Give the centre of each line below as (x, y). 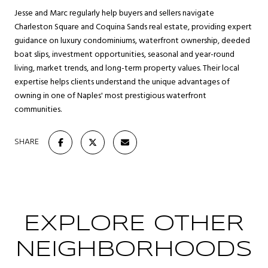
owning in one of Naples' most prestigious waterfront (110, 96)
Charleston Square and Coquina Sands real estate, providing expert (133, 27)
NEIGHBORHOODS (134, 250)
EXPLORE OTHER (134, 224)
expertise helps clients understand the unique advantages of (122, 82)
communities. (38, 109)
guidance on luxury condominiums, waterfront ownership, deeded (132, 41)
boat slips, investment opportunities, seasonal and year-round (124, 54)
